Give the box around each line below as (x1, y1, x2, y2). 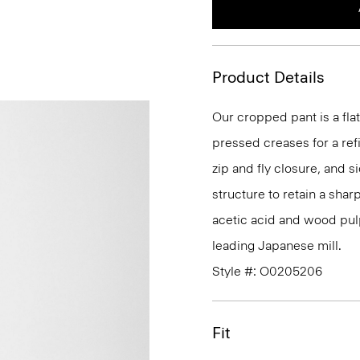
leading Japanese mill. (212, 238, 342, 253)
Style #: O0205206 (212, 264, 322, 279)
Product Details (212, 67, 325, 87)
